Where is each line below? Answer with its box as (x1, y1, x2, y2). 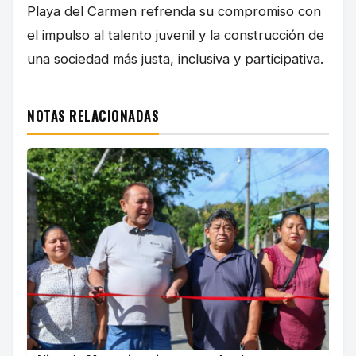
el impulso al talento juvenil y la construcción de (27, 27, 324, 44)
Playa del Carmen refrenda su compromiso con (27, 3, 321, 20)
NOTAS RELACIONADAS (27, 106, 160, 126)
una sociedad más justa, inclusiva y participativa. (27, 51, 323, 68)
